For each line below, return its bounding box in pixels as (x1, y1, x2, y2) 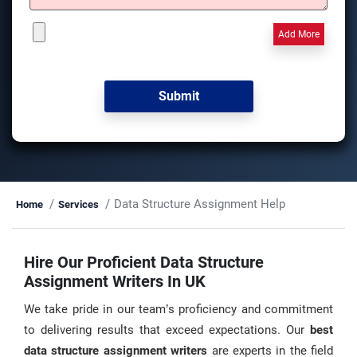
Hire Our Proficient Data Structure (24, 253, 264, 272)
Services (57, 198, 99, 210)
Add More (278, 29, 320, 40)
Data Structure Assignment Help (113, 197, 285, 211)
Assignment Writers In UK (24, 272, 206, 291)
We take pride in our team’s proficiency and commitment (24, 302, 333, 316)
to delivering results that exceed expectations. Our (24, 323, 310, 337)
